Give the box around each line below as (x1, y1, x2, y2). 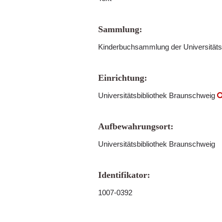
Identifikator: (98, 170, 150, 180)
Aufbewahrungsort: (98, 121, 173, 131)
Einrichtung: (98, 73, 147, 83)
